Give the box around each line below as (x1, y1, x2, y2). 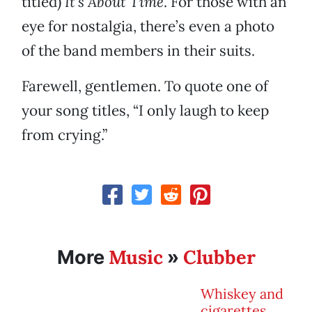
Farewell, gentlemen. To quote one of (22, 77, 268, 96)
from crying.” (22, 125, 107, 145)
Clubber (182, 245, 256, 270)
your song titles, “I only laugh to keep (22, 101, 269, 120)
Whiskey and (201, 285, 283, 303)
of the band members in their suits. (22, 41, 255, 61)
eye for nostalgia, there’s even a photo (22, 17, 274, 36)
